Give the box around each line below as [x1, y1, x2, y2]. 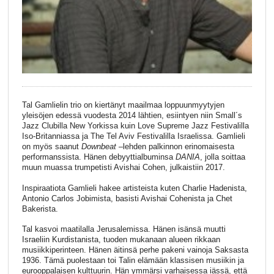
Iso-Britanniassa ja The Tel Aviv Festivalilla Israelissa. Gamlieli [21, 131, 245, 141]
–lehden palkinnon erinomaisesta [116, 141, 234, 151]
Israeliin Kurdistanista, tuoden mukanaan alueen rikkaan [21, 235, 220, 245]
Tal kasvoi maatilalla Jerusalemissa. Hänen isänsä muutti [21, 224, 226, 234]
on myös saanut [21, 141, 81, 151]
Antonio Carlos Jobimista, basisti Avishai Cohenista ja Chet [21, 193, 232, 203]
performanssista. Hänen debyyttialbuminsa [21, 152, 176, 161]
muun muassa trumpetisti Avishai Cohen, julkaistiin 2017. [21, 162, 225, 172]
